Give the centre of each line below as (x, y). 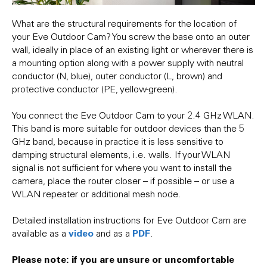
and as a (113, 233)
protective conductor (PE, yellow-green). (96, 89)
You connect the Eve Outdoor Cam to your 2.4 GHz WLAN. (133, 115)
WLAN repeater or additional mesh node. (97, 193)
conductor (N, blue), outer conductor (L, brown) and (117, 75)
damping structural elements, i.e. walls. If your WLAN (121, 154)
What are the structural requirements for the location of (124, 23)
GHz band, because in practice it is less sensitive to (118, 141)
